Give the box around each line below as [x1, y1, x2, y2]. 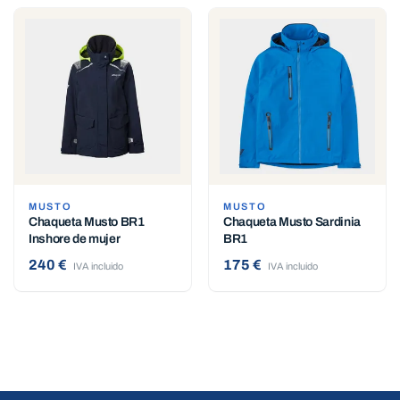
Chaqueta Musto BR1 [29, 215, 145, 229]
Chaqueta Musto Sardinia [223, 215, 361, 229]
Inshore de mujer [29, 232, 121, 246]
